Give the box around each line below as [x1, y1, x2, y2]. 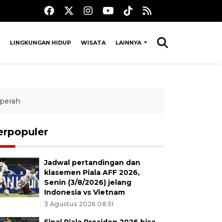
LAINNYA [115, 39, 143, 46]
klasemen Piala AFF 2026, [44, 168, 140, 177]
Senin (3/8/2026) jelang [44, 178, 131, 187]
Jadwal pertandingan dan [44, 158, 140, 167]
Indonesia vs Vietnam [44, 188, 125, 197]
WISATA [80, 39, 106, 46]
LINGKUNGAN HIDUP [9, 39, 71, 46]
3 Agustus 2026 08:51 [44, 200, 114, 208]
